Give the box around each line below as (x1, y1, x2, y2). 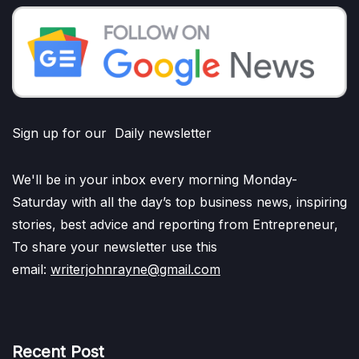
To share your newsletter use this (12, 239, 217, 256)
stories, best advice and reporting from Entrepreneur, (12, 216, 338, 233)
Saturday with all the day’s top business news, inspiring (12, 194, 347, 211)
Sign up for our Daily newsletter (12, 125, 212, 142)
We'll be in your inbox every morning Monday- (12, 171, 297, 188)
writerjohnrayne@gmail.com (50, 261, 220, 278)
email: (12, 261, 50, 278)
